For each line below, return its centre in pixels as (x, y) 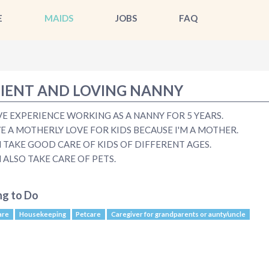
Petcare (89, 214)
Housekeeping (42, 214)
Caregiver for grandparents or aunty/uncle (178, 214)
